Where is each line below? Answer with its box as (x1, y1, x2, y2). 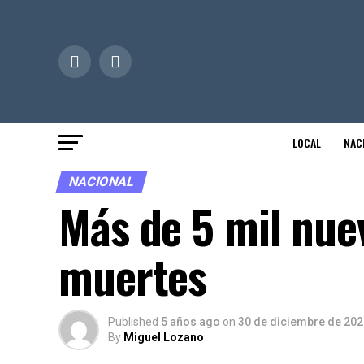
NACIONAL (67, 174, 136, 189)
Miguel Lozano (123, 331, 204, 344)
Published (108, 315, 158, 328)
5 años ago (161, 315, 220, 328)
